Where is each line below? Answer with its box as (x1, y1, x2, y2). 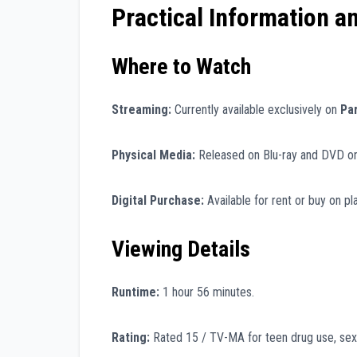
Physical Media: (112, 147, 195, 163)
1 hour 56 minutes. (159, 284, 254, 300)
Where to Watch (112, 53, 251, 80)
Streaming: (112, 101, 171, 117)
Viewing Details (112, 235, 250, 262)
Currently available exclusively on (171, 101, 340, 117)
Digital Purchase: (112, 192, 204, 208)
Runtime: (112, 284, 159, 300)
